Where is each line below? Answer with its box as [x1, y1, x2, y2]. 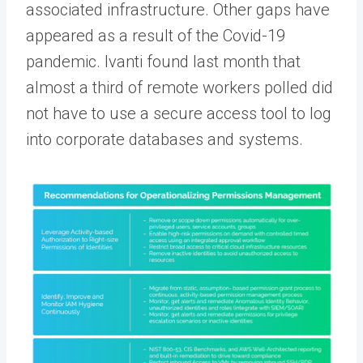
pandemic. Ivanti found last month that [26, 51, 301, 71]
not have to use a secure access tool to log [26, 103, 331, 123]
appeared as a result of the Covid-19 [26, 25, 285, 45]
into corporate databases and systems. [26, 129, 303, 149]
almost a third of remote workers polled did [26, 77, 333, 97]
